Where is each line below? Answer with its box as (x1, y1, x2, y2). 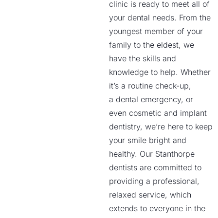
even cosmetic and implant (109, 108, 207, 118)
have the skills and (109, 54, 176, 63)
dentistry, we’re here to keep (109, 122, 213, 131)
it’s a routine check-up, (109, 81, 191, 91)
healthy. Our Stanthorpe (109, 149, 195, 159)
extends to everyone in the (109, 203, 205, 213)
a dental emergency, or (109, 94, 193, 104)
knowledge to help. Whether (109, 67, 211, 77)
